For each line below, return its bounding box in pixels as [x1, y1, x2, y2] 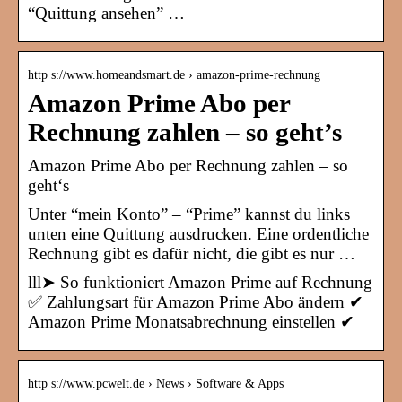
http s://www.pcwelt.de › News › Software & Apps [28, 377, 284, 391]
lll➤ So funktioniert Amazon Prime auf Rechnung [28, 273, 372, 293]
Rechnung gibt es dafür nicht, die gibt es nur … [28, 244, 355, 264]
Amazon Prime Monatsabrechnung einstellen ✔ [28, 312, 354, 332]
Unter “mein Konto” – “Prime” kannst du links [28, 205, 350, 224]
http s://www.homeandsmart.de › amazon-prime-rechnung [28, 68, 320, 83]
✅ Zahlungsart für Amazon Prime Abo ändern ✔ [28, 293, 363, 312]
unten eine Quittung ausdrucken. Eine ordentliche [28, 224, 369, 244]
